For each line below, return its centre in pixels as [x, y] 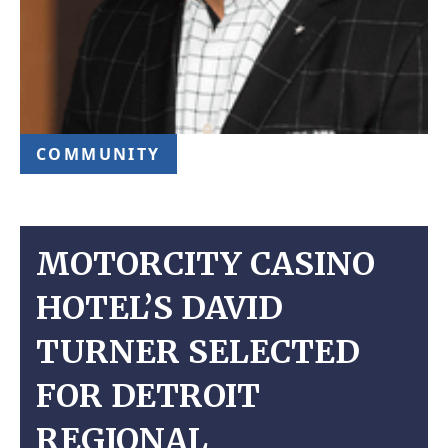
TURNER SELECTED [198, 352]
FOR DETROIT [148, 396]
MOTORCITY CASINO [205, 264]
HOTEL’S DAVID [159, 308]
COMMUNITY [98, 154]
